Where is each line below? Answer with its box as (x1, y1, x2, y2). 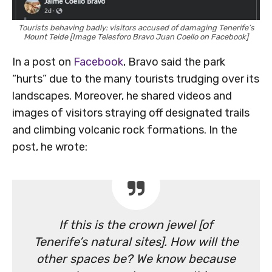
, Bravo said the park (123, 55, 225, 69)
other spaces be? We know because (36, 251, 236, 267)
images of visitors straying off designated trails (12, 106, 250, 120)
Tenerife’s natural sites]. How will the (33, 234, 239, 250)
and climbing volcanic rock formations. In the (12, 123, 237, 137)
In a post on (12, 55, 73, 69)
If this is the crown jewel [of (59, 217, 213, 233)
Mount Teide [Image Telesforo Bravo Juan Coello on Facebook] (24, 32, 248, 42)
